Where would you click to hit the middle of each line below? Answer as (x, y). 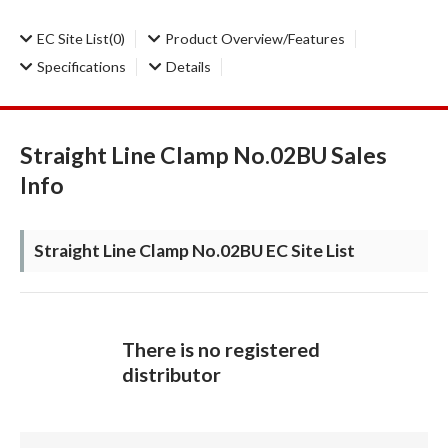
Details (188, 66)
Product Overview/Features (255, 38)
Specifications (81, 66)
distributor (171, 374)
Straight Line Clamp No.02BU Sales (203, 154)
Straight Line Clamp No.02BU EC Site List (194, 250)
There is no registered (221, 349)
